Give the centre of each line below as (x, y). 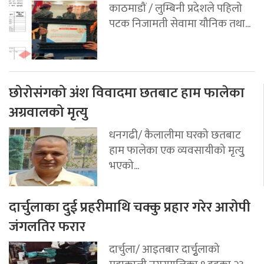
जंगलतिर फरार (47, 227)
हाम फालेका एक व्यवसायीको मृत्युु (176, 150)
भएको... (124, 165)
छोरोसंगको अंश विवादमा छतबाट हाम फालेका (127, 93)
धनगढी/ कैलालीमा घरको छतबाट (175, 135)
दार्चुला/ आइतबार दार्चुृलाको (164, 249)
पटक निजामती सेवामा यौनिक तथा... (180, 23)
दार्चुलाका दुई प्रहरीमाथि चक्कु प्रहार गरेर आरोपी (130, 207)
